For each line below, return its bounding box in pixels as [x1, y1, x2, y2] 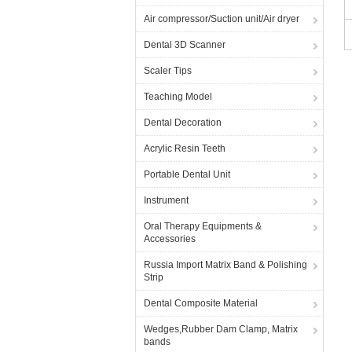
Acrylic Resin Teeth [144, 143, 225, 154]
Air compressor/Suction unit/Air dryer [144, 13, 299, 24]
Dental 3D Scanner [144, 39, 225, 50]
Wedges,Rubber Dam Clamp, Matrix [144, 324, 298, 335]
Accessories [144, 233, 196, 244]
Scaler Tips [144, 65, 192, 76]
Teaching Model [144, 91, 212, 102]
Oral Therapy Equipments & [144, 221, 262, 232]
